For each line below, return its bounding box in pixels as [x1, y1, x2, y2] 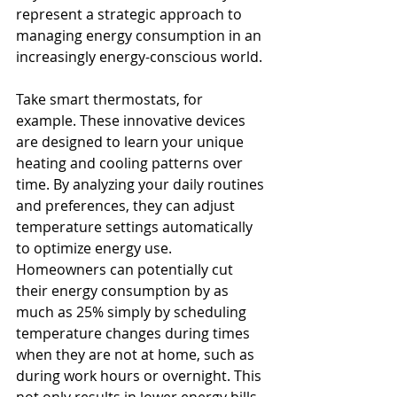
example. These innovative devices [16, 110, 249, 130]
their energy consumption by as [16, 280, 232, 300]
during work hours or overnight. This [16, 365, 265, 385]
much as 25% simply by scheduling [16, 301, 250, 322]
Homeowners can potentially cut [16, 259, 237, 279]
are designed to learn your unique [16, 131, 247, 152]
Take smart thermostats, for [16, 89, 206, 109]
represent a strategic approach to [16, 4, 245, 24]
